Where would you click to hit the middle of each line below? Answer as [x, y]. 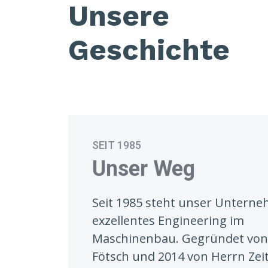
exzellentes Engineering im [168, 220]
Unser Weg [144, 168]
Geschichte [149, 50]
